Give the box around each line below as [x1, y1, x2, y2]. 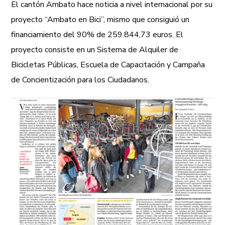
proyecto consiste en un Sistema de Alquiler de [11, 44, 179, 55]
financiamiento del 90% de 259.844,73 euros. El [11, 29, 184, 40]
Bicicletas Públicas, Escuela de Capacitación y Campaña [11, 59, 205, 70]
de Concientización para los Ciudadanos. [11, 74, 150, 85]
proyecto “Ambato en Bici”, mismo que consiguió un [11, 14, 190, 25]
